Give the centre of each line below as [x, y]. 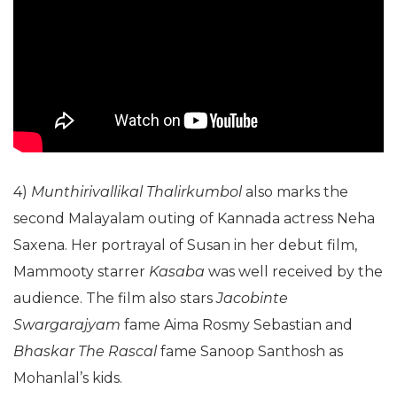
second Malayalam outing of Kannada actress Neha [194, 218]
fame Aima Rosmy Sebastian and [238, 324]
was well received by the [294, 271]
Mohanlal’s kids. [68, 378]
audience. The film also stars [115, 298]
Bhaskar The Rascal [85, 351]
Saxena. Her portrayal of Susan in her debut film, [185, 245]
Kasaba [177, 271]
